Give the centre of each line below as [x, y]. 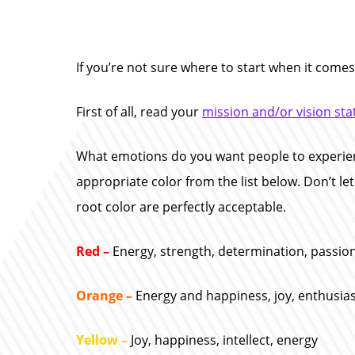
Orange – [106, 296]
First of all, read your [139, 112]
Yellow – [103, 340]
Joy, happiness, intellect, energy [224, 340]
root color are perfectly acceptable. [181, 207]
